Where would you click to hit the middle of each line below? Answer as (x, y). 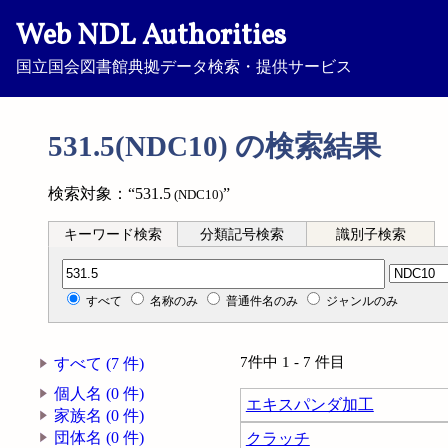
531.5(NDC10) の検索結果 (215, 146)
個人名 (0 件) (99, 394)
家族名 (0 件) (99, 416)
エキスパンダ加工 (309, 405)
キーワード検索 (112, 234)
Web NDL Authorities (151, 37)
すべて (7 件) (99, 364)
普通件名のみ (262, 300)
